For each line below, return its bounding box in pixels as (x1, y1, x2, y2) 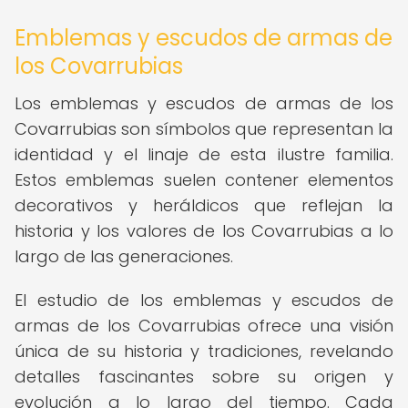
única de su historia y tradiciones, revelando (15, 340, 393, 362)
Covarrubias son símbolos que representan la (15, 117, 393, 140)
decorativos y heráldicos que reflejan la (15, 194, 393, 217)
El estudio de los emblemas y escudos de (15, 289, 393, 311)
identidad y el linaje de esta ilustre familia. (15, 143, 393, 166)
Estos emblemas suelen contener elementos (15, 168, 393, 191)
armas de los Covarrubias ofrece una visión (15, 314, 393, 337)
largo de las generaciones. (15, 245, 233, 268)
